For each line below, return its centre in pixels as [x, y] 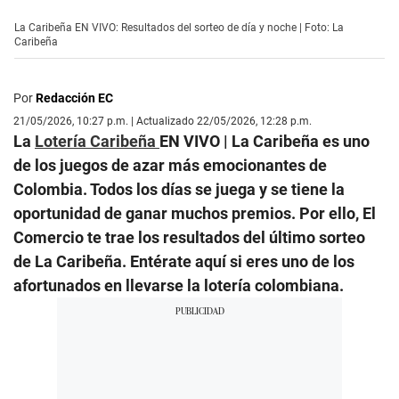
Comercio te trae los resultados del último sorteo [189, 237]
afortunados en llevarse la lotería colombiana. [179, 285]
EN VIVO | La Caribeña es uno [265, 141]
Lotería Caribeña [97, 141]
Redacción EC [74, 98]
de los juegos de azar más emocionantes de [170, 165]
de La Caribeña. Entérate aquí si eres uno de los [184, 261]
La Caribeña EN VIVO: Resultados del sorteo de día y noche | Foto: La [179, 27]
